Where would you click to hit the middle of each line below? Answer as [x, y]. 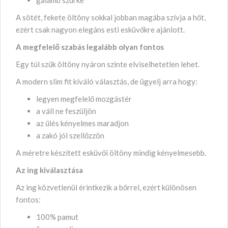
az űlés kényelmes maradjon [82, 123]
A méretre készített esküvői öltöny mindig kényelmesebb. [111, 152]
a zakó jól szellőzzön [70, 135]
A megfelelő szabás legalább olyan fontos [91, 47]
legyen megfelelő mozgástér [85, 98]
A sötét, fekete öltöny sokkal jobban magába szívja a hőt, [111, 17]
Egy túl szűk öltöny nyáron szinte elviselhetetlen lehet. [108, 64]
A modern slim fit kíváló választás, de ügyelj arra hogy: [107, 81]
